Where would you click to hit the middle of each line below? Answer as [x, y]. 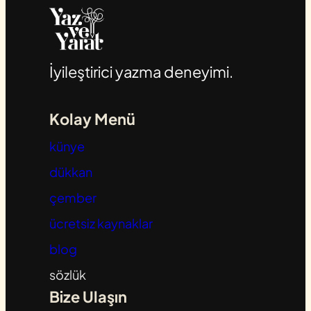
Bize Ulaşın [88, 297]
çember [73, 198]
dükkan [70, 172]
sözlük [67, 275]
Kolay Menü [92, 119]
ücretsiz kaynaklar [101, 224]
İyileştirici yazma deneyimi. [141, 72]
